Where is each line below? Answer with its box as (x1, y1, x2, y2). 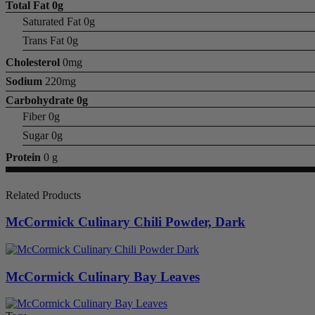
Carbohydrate (6, 94, 74, 106)
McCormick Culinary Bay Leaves (6, 269, 200, 284)
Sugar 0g (22, 129, 63, 141)
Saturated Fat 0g (22, 15, 95, 27)
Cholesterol (6, 56, 60, 68)
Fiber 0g (22, 110, 60, 122)
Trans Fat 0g (22, 34, 78, 46)
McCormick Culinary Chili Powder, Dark (6, 214, 245, 230)
